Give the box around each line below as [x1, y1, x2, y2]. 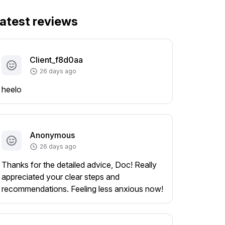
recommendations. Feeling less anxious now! [2, 184, 164, 194]
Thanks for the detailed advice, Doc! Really [2, 160, 157, 170]
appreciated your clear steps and [2, 172, 120, 182]
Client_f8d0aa [30, 55, 83, 65]
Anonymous [30, 130, 75, 140]
